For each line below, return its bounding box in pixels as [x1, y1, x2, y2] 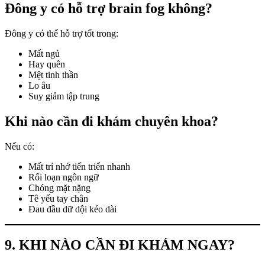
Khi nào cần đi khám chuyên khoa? [5, 113, 218, 129]
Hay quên [28, 59, 65, 69]
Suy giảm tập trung [28, 91, 99, 101]
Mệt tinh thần [28, 69, 78, 80]
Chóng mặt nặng [28, 182, 91, 193]
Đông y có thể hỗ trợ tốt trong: [5, 28, 118, 38]
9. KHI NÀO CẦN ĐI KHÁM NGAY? [5, 237, 235, 253]
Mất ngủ [28, 48, 60, 59]
